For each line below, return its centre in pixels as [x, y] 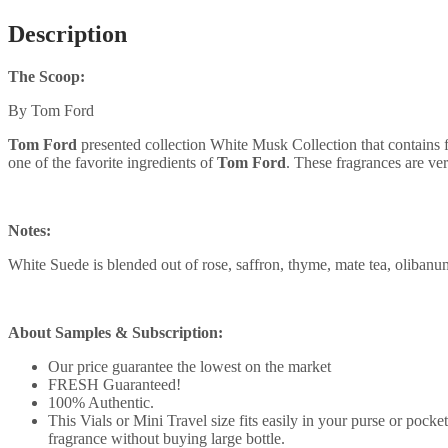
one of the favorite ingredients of [112, 162]
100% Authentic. [101, 402]
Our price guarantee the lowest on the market [189, 366]
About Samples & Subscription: [115, 332]
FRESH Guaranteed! [114, 384]
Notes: [29, 230]
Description [67, 33]
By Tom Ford [51, 110]
